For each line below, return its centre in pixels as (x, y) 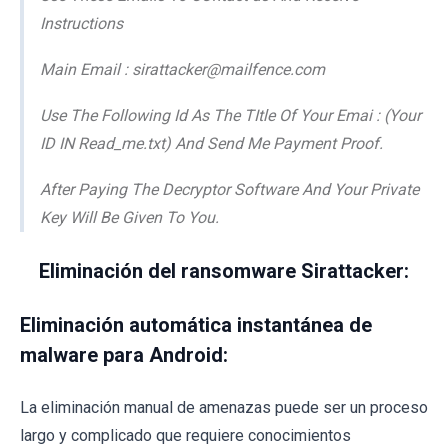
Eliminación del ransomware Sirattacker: (224, 270)
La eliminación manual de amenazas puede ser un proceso (224, 407)
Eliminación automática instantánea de (196, 324)
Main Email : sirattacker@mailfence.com (182, 69)
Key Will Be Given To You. (129, 217)
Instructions (81, 23)
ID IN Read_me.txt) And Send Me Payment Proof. (211, 143)
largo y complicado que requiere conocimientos (185, 435)
